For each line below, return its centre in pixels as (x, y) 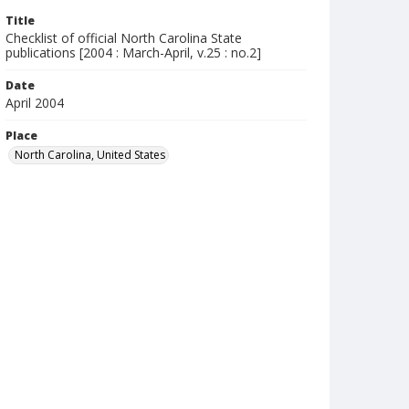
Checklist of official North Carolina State (124, 38)
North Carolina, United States (90, 155)
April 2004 (35, 103)
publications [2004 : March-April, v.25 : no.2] (133, 52)
